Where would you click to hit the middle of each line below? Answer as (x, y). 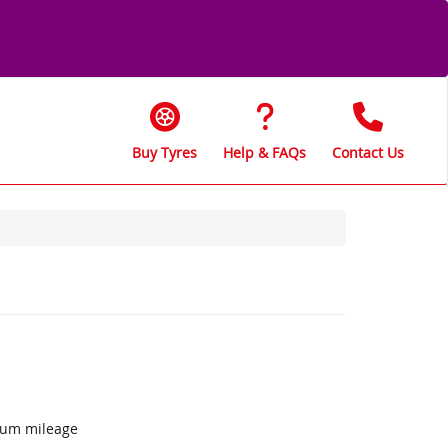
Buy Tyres (164, 152)
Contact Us (368, 152)
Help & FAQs (264, 152)
